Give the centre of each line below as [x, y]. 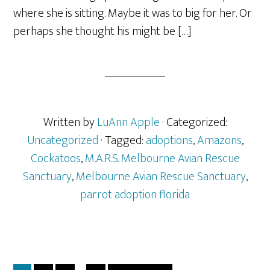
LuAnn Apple [128, 122]
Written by [70, 122]
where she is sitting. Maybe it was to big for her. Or [133, 13]
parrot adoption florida [135, 195]
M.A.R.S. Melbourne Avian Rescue [162, 159]
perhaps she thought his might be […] [103, 31]
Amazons [219, 140]
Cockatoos [55, 159]
